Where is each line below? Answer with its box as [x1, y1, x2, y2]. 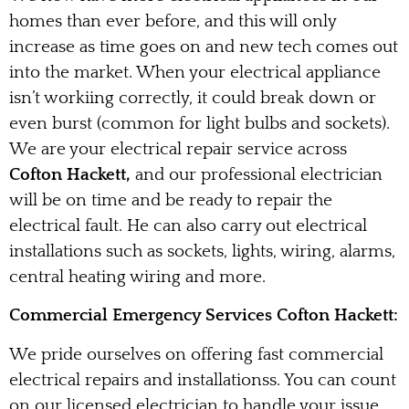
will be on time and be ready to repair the [9, 190, 332, 210]
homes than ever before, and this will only [9, 11, 336, 31]
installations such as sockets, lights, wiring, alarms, [9, 241, 395, 261]
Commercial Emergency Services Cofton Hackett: [9, 306, 398, 326]
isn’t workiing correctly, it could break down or [9, 88, 376, 108]
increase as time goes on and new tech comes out [9, 37, 398, 57]
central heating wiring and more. [9, 267, 266, 287]
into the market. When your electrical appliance [9, 62, 381, 82]
